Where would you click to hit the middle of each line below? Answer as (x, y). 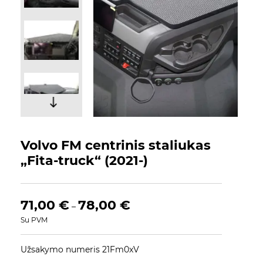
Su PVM (34, 220)
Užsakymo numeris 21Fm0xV (80, 249)
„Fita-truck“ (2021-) (84, 161)
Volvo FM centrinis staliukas (116, 145)
